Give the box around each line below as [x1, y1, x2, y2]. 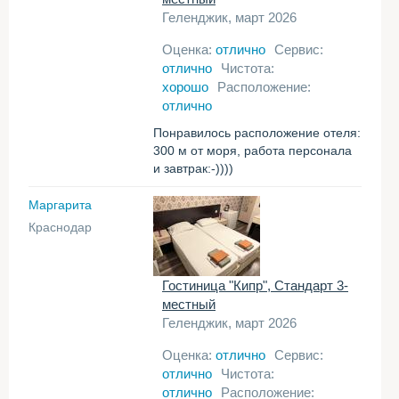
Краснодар [28, 220, 92, 234]
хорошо [162, 79, 208, 94]
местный [162, 297, 216, 312]
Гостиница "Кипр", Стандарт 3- [162, 278, 348, 293]
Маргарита [28, 198, 92, 212]
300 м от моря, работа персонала [153, 143, 352, 158]
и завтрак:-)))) [153, 161, 233, 175]
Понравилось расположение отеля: [153, 126, 361, 140]
